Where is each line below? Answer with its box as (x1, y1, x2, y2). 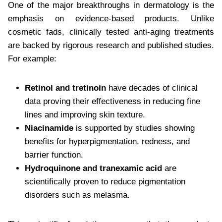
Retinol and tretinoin (25, 83, 106, 93)
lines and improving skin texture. (25, 110, 145, 119)
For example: (8, 54, 56, 63)
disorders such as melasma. (25, 190, 130, 200)
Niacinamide (25, 123, 73, 133)
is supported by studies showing (73, 123, 195, 133)
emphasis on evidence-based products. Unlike (8, 13, 214, 23)
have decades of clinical (106, 83, 198, 93)
